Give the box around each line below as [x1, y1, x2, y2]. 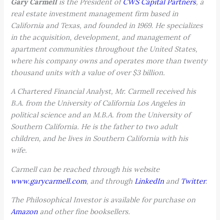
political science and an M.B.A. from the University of [11, 110, 191, 120]
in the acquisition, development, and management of [11, 32, 190, 42]
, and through [86, 176, 135, 186]
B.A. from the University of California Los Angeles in [11, 98, 186, 108]
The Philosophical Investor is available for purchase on [11, 195, 196, 205]
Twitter [181, 176, 206, 186]
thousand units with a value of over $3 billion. [11, 67, 169, 77]
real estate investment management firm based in [11, 8, 179, 18]
